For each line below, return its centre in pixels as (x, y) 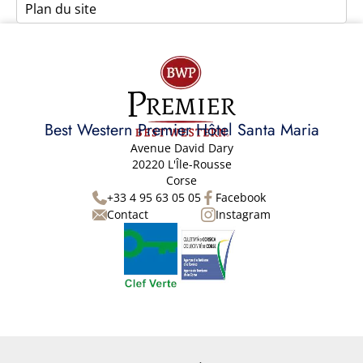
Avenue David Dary (181, 148)
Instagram (243, 214)
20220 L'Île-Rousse (181, 164)
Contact (128, 214)
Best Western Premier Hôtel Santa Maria (181, 130)
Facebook (241, 197)
